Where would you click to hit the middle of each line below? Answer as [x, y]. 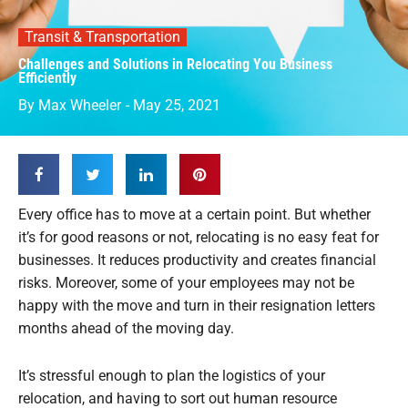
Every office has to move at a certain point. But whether [194, 215]
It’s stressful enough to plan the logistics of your [172, 377]
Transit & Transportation [102, 37]
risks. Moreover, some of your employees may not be [186, 283]
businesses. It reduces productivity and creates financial [197, 260]
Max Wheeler [78, 106]
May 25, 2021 [177, 106]
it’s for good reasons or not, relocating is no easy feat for [199, 238]
